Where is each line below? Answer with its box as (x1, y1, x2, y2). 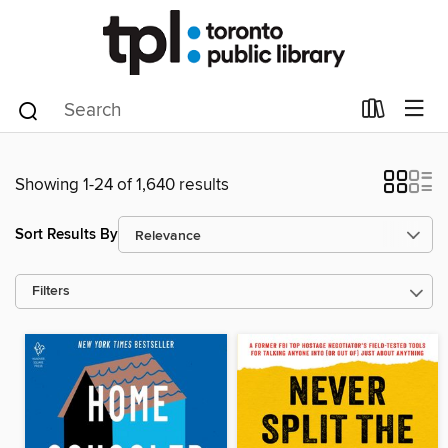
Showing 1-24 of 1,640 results (15, 174, 229, 196)
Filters (32, 283, 70, 300)
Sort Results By (15, 224, 118, 244)
